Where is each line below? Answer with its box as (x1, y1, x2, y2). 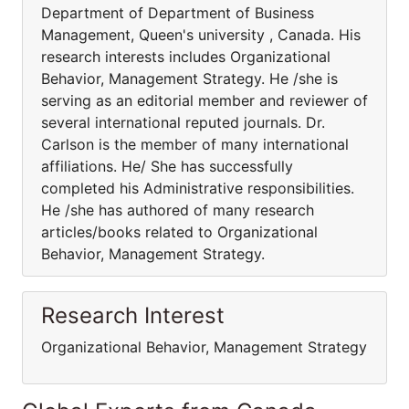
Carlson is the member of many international (41, 135, 349, 153)
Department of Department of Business (41, 4, 314, 22)
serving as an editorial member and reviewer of (41, 91, 368, 110)
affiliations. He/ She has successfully (41, 157, 293, 175)
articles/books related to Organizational (41, 223, 318, 241)
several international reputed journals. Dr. (41, 113, 325, 131)
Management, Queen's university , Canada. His (41, 26, 361, 44)
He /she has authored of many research (41, 201, 314, 219)
